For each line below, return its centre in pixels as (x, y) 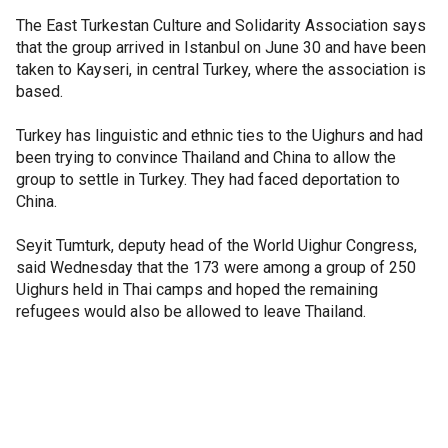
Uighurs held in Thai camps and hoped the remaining (197, 289)
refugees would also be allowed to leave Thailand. (191, 311)
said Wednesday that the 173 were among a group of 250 (216, 267)
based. (39, 91)
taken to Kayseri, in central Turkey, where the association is (221, 69)
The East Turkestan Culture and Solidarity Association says (221, 25)
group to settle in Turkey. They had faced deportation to (208, 179)
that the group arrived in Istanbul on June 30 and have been (221, 47)
